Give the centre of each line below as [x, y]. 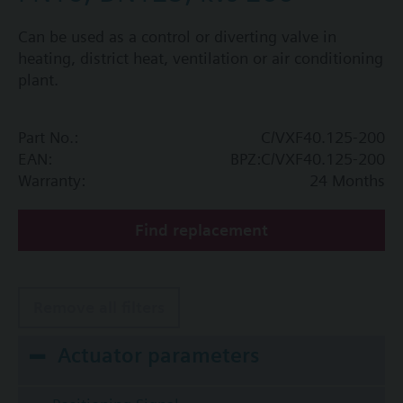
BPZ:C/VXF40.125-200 [308, 159]
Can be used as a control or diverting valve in [177, 37]
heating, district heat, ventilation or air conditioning [201, 58]
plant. [38, 80]
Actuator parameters [158, 356]
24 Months [347, 181]
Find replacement [201, 230]
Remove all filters [99, 308]
